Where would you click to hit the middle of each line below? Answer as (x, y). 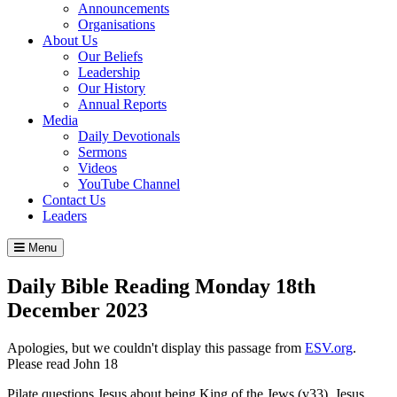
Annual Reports (122, 104)
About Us (70, 40)
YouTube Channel (129, 183)
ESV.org (329, 347)
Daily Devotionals (129, 136)
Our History (112, 88)
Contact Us (74, 199)
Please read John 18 (62, 363)
